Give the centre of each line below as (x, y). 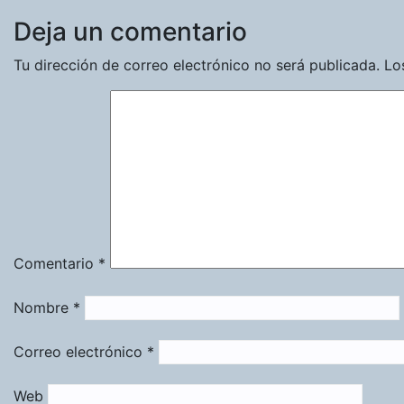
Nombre (43, 307)
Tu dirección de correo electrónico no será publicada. (197, 64)
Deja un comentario (130, 31)
